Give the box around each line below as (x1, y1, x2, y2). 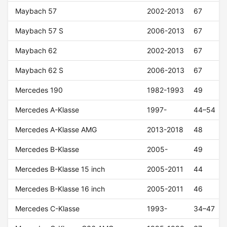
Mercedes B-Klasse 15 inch (15, 165, 105, 174)
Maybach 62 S (15, 66, 64, 75)
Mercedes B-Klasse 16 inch (15, 184, 105, 194)
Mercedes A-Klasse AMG (15, 125, 97, 134)
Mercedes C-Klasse (15, 204, 80, 213)
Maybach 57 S (15, 26, 64, 35)
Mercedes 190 (15, 86, 63, 95)
